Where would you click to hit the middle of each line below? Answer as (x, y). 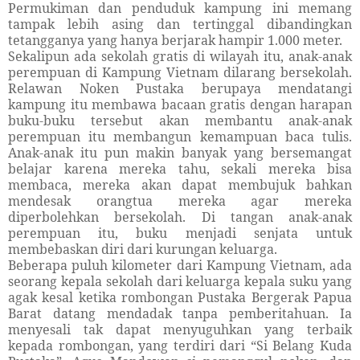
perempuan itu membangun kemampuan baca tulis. (180, 137)
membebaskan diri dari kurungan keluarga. (143, 250)
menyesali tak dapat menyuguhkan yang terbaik (180, 330)
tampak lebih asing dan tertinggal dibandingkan (180, 25)
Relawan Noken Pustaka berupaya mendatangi (180, 89)
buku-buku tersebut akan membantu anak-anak (180, 121)
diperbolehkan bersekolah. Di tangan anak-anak (180, 217)
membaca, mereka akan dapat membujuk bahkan (180, 185)
